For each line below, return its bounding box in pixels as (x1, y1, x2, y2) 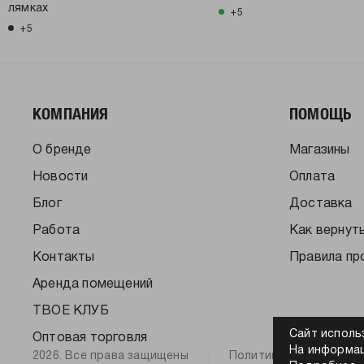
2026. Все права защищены (32, 350, 188, 362)
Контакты (32, 251, 95, 263)
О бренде (32, 144, 92, 156)
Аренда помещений (32, 278, 154, 290)
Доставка (289, 197, 353, 210)
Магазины (289, 144, 350, 156)
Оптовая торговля (32, 331, 148, 344)
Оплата (289, 171, 336, 183)
